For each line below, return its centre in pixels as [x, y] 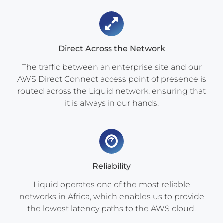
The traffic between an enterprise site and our [111, 67]
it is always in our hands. [111, 103]
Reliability [111, 166]
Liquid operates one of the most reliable [111, 184]
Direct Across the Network [111, 49]
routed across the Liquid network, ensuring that [111, 91]
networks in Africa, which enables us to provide [111, 196]
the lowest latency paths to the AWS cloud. [111, 208]
